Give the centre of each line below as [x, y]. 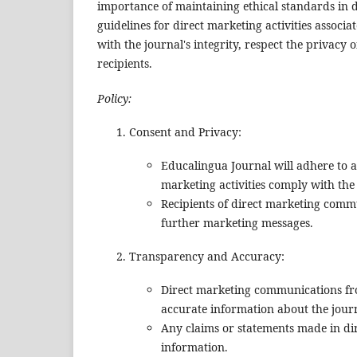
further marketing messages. [237, 223]
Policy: [114, 99]
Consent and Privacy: [185, 132]
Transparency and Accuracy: [207, 257]
